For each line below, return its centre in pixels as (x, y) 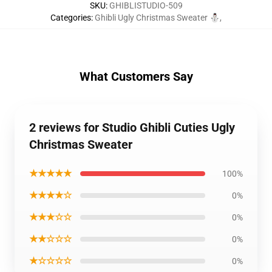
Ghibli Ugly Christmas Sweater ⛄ (157, 18)
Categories (71, 18)
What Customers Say (136, 76)
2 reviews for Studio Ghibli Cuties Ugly (132, 127)
